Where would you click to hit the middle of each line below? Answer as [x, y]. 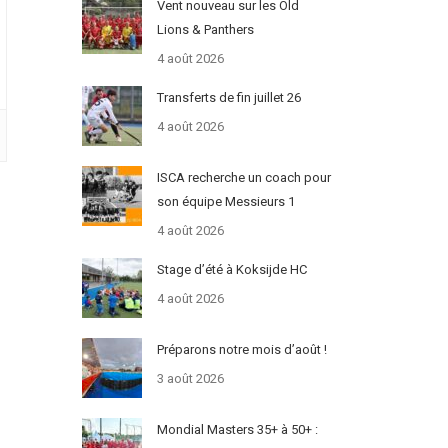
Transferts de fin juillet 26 [228, 98]
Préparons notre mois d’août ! [241, 350]
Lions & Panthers [205, 30]
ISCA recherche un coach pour [243, 178]
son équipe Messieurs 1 [225, 202]
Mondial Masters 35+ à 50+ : [237, 430]
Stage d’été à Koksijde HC [231, 270]
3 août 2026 [190, 379]
